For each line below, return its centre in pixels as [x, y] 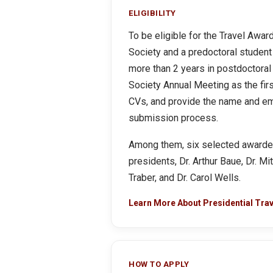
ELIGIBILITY [152, 13]
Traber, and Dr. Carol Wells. [185, 178]
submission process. [173, 118]
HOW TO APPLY [159, 264]
